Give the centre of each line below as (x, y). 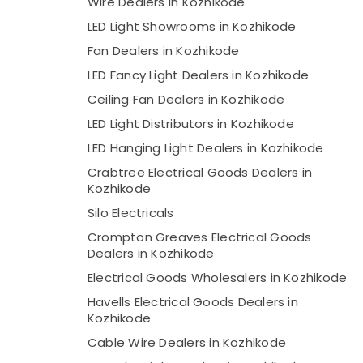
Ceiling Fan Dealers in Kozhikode (186, 99)
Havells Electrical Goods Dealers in (193, 302)
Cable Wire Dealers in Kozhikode (187, 342)
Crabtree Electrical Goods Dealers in (200, 172)
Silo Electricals (131, 213)
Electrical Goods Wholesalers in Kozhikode (218, 278)
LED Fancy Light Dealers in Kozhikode (199, 75)
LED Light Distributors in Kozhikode (191, 124)
